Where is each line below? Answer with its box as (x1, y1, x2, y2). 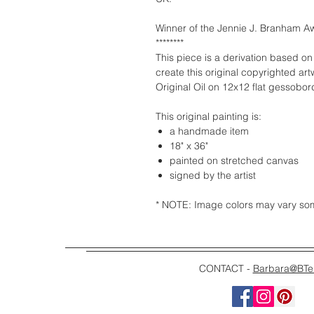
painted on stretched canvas (170, 154, 299, 167)
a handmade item (170, 125, 249, 137)
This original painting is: (156, 110, 261, 123)
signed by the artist (170, 169, 256, 182)
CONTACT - (198, 262, 253, 275)
